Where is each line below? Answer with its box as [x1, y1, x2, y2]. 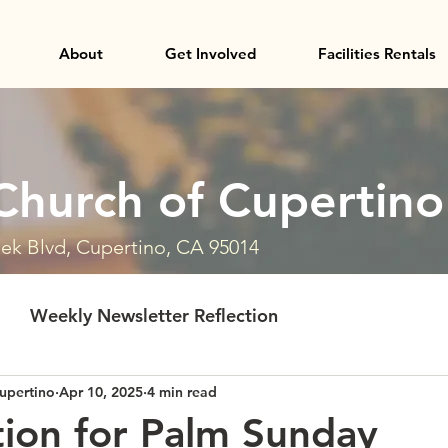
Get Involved [164, 44, 256, 63]
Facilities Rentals [317, 44, 436, 63]
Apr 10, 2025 [59, 382, 143, 401]
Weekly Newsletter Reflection [30, 303, 278, 327]
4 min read [147, 382, 217, 401]
